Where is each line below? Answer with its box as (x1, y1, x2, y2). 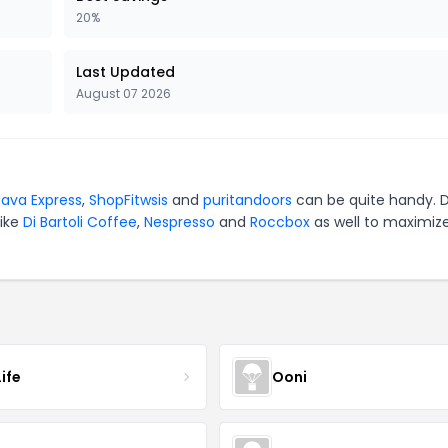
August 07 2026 (76, 85, 171, 102)
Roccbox (250, 212, 310, 232)
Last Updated (76, 62, 175, 82)
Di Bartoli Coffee (23, 212, 137, 232)
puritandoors (203, 190, 292, 210)
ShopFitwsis (89, 190, 168, 210)
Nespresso (144, 212, 215, 232)
